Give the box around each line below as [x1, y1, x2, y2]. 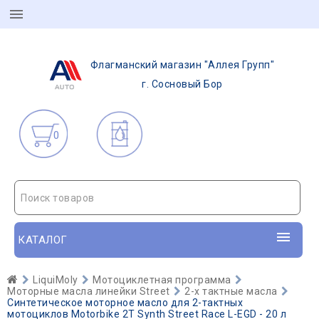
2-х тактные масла [184, 286, 278, 297]
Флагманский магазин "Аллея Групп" [90, 59, 275, 70]
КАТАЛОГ [18, 234, 68, 246]
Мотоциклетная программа [93, 274, 231, 286]
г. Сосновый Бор [142, 78, 223, 90]
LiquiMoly [33, 274, 78, 286]
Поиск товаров [21, 192, 95, 204]
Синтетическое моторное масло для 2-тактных [7, 297, 243, 308]
